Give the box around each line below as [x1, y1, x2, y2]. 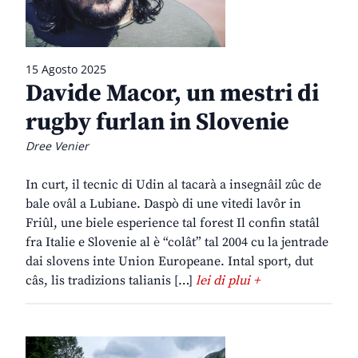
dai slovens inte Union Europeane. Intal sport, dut [26, 253, 313, 270]
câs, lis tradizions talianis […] [26, 272, 196, 289]
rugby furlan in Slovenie [26, 107, 289, 138]
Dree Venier [26, 138, 89, 154]
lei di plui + [196, 272, 260, 289]
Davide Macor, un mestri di [26, 78, 319, 109]
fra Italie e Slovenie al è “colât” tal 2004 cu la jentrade [26, 234, 328, 251]
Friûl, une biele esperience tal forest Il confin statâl [26, 215, 320, 232]
